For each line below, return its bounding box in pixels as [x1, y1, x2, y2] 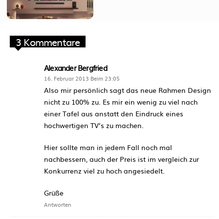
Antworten [44, 200, 71, 208]
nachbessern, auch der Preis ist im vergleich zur [44, 153, 199, 164]
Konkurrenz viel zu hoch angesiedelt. [44, 165, 165, 175]
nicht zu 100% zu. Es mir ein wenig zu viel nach [44, 96, 197, 107]
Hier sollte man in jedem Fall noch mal [44, 142, 172, 152]
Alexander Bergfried [44, 62, 107, 73]
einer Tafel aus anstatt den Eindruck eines [44, 108, 183, 118]
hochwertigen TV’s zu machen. [44, 120, 144, 130]
